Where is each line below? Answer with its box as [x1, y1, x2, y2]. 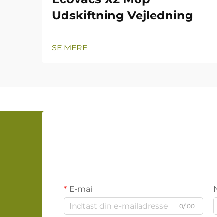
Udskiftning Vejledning [52, 8, 193, 22]
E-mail [69, 185, 94, 194]
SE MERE [52, 43, 88, 52]
